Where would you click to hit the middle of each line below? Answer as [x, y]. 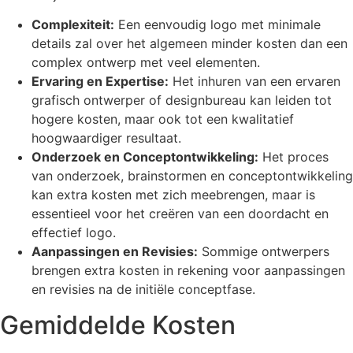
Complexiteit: [73, 25]
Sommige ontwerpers [264, 252]
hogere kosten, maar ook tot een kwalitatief [163, 119]
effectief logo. [74, 233]
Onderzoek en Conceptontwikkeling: [145, 157]
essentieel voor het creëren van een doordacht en [180, 214]
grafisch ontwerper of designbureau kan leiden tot [182, 100]
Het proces [294, 157]
